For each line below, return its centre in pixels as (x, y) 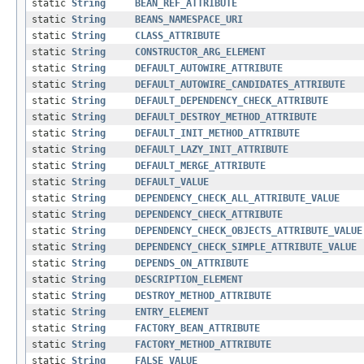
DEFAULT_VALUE (172, 182)
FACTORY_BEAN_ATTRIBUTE (197, 329)
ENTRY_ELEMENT (172, 312)
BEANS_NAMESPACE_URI (189, 20)
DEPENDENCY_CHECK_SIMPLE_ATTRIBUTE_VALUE (246, 247)
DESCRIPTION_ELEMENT (189, 280)
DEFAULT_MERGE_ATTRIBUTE (200, 166)
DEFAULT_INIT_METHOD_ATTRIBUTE (217, 134)
